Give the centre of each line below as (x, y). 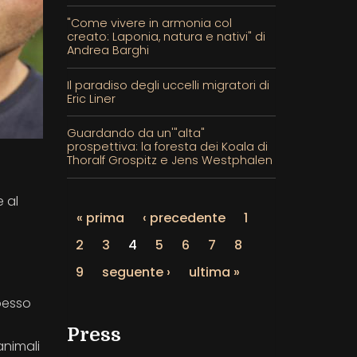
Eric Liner (91, 98)
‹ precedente (184, 218)
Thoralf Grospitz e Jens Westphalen (169, 161)
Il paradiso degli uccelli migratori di (168, 85)
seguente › (136, 272)
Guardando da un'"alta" (135, 133)
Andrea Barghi (108, 50)
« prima (100, 218)
